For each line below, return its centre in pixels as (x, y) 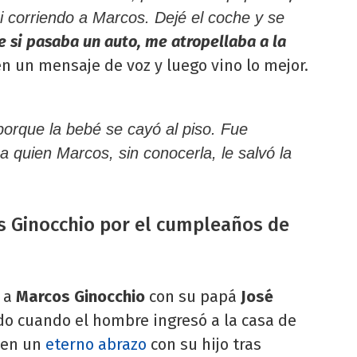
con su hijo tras (204, 344)
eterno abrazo (96, 344)
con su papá (191, 296)
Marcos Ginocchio (80, 296)
